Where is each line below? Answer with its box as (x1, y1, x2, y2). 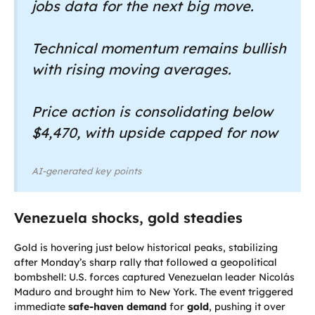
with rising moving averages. (32, 60, 231, 78)
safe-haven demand (68, 300, 167, 314)
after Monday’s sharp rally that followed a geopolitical (14, 256, 277, 269)
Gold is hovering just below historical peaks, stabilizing (14, 241, 278, 255)
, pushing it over (209, 300, 285, 314)
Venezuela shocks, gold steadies (14, 209, 243, 227)
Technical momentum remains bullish (32, 39, 286, 57)
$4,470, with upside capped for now (32, 123, 278, 141)
